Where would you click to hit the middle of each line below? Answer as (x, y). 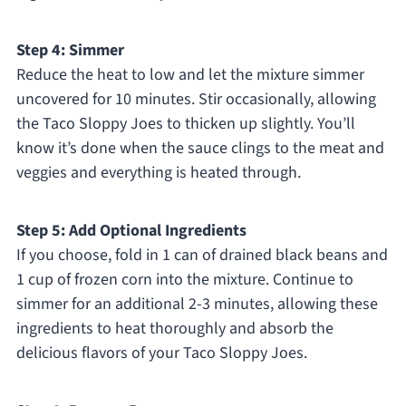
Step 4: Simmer (70, 51)
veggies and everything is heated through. (158, 173)
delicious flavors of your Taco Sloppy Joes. (161, 353)
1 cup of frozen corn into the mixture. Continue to (184, 280)
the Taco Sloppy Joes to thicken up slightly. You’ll (185, 124)
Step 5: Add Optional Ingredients (131, 231)
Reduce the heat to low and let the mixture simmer (190, 75)
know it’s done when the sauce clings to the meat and (200, 149)
